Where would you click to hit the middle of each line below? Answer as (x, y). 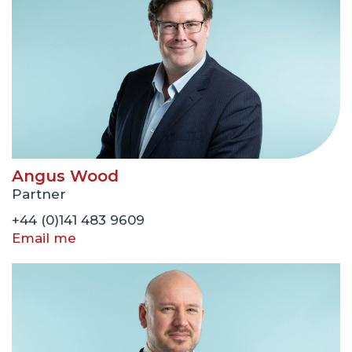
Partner (39, 194)
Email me (44, 238)
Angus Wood (65, 176)
